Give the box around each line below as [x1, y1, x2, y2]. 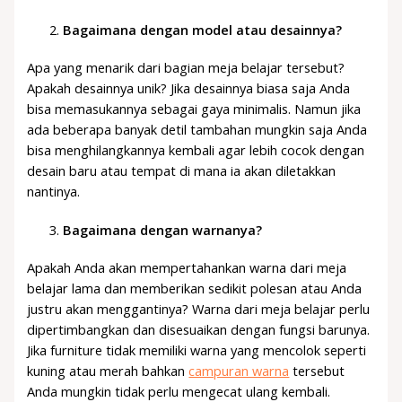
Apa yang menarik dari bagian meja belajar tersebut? [27, 58, 345, 77]
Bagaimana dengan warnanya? [63, 220, 263, 239]
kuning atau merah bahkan [27, 362, 189, 380]
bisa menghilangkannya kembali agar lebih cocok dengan [27, 141, 365, 160]
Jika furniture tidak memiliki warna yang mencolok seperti [27, 341, 367, 360]
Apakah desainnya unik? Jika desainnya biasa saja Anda [27, 79, 351, 98]
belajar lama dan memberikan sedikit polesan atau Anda [27, 279, 363, 298]
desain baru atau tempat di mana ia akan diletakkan [27, 162, 336, 180]
